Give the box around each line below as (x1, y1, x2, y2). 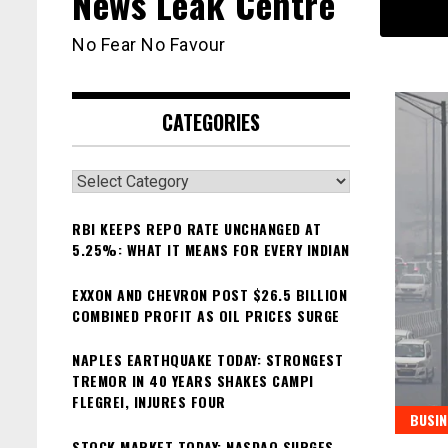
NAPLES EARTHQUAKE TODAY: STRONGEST (72, 349, 343, 371)
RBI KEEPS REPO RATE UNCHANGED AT (72, 218, 321, 240)
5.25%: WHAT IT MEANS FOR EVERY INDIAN (72, 239, 350, 261)
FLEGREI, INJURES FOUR (72, 391, 226, 413)
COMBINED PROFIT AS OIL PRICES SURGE (72, 304, 340, 326)
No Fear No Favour (72, 34, 226, 56)
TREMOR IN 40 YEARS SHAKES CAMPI (72, 370, 314, 392)
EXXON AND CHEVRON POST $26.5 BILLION (72, 283, 347, 305)
